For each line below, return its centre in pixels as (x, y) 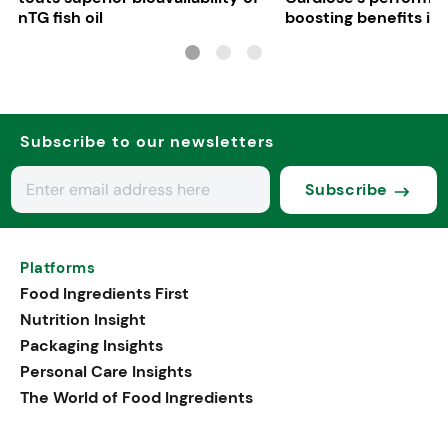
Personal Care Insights (106, 371)
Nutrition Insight (83, 319)
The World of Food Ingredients (136, 397)
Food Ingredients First (104, 293)
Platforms (58, 267)
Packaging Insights (91, 345)
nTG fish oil (60, 17)
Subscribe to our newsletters (147, 141)
